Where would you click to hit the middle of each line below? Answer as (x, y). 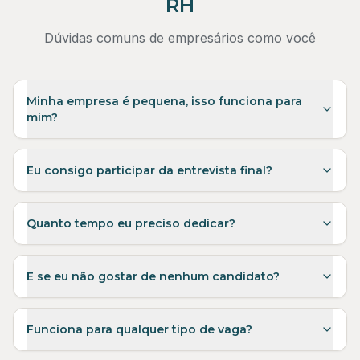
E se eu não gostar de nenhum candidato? (153, 276)
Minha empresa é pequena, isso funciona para (164, 101)
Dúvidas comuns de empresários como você (180, 38)
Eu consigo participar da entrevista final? (149, 170)
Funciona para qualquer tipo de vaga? (139, 329)
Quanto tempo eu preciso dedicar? (131, 223)
